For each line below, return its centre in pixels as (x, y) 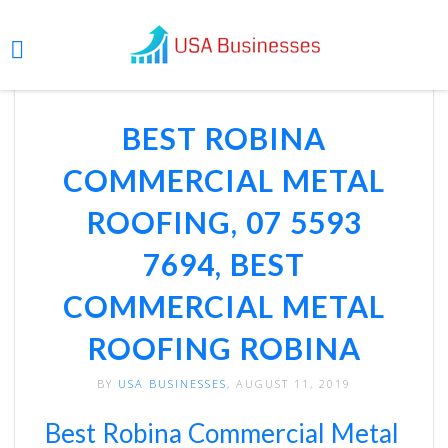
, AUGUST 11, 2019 (289, 383)
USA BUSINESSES (172, 383)
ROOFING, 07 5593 (224, 222)
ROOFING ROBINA (224, 348)
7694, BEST (224, 264)
